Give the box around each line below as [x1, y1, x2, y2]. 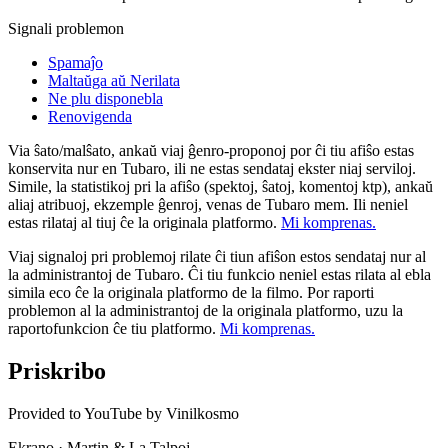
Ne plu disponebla [48, 89, 163, 107]
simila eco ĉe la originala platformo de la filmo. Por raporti [8, 283, 374, 301]
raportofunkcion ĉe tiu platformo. [8, 319, 220, 337]
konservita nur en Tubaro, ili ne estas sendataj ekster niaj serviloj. [8, 159, 416, 177]
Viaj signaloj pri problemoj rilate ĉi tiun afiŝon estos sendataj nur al [8, 247, 426, 265]
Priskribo [8, 357, 106, 384]
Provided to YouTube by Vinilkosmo [8, 404, 239, 422]
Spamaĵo [48, 53, 103, 71]
